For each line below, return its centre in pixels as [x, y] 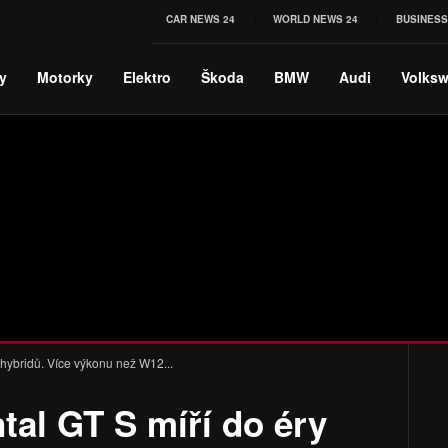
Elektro [147, 76]
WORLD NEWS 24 [315, 19]
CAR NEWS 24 [200, 19]
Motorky [65, 76]
